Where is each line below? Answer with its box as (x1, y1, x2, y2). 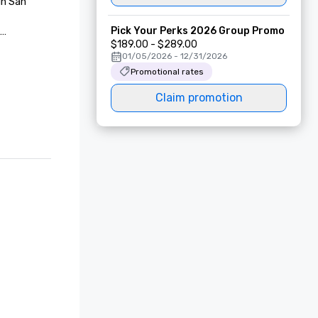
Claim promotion (155, 91, 243, 104)
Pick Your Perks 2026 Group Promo (111, 25, 285, 37)
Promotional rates (131, 67, 204, 77)
